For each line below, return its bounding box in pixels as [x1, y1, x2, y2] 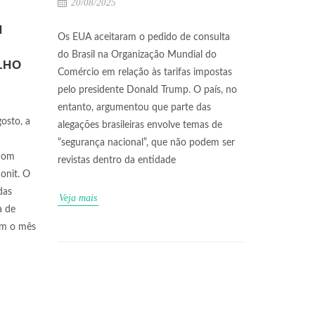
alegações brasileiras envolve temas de [58, 120, 222, 130]
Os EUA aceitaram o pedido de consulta [58, 32, 230, 42]
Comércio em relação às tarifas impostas [58, 67, 232, 77]
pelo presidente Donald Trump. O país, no [58, 84, 237, 95]
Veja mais [59, 192, 97, 203]
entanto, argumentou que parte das [58, 102, 211, 112]
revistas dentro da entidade [58, 155, 176, 165]
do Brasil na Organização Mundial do [58, 49, 217, 60]
